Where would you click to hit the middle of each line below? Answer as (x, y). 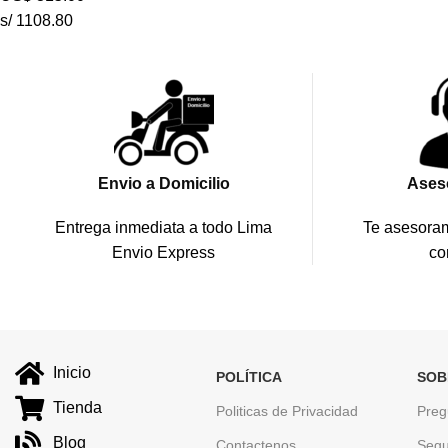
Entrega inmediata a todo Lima (163, 227)
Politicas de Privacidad (287, 410)
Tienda (77, 408)
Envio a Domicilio (163, 183)
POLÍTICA (249, 376)
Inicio (71, 373)
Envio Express (163, 252)
